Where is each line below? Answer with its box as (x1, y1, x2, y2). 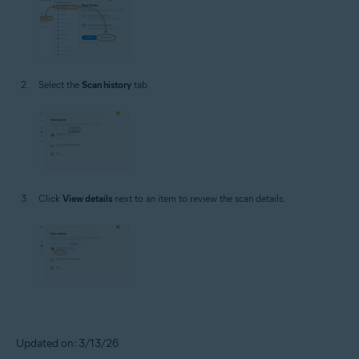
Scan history (82, 78, 131, 91)
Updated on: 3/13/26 (16, 337, 119, 351)
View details (63, 192, 112, 205)
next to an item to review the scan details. (112, 192, 285, 205)
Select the (38, 78, 82, 91)
